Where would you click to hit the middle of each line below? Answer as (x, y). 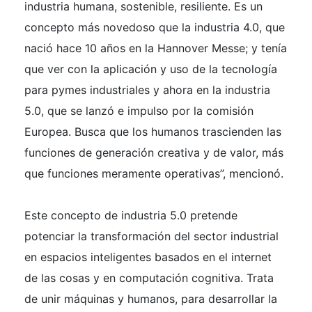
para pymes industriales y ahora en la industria (147, 89)
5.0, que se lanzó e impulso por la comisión (139, 110)
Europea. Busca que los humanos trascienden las (153, 131)
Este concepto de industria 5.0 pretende (131, 215)
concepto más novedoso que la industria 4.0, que (155, 27)
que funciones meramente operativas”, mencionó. (154, 173)
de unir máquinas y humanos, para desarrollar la (151, 298)
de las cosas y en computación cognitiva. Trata (149, 278)
